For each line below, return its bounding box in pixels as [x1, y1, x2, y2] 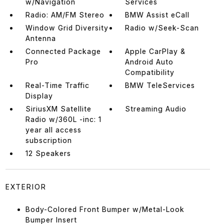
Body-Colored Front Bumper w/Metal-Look [25, 204, 184, 213]
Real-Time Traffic [25, 80, 89, 89]
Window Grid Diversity [25, 23, 108, 32]
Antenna [25, 33, 56, 42]
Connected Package [25, 46, 101, 55]
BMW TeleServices [125, 80, 195, 89]
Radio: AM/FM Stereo [25, 10, 104, 19]
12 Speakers [25, 148, 71, 157]
